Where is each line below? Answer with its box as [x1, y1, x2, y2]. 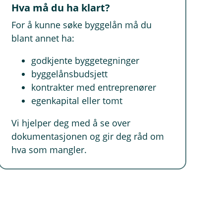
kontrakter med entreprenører [31, 81, 157, 93]
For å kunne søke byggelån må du [11, 19, 152, 31]
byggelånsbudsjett [31, 68, 108, 80]
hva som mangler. [11, 144, 87, 156]
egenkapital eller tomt [31, 95, 123, 107]
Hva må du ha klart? [11, 1, 111, 14]
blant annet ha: [11, 32, 75, 44]
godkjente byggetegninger [31, 55, 140, 66]
